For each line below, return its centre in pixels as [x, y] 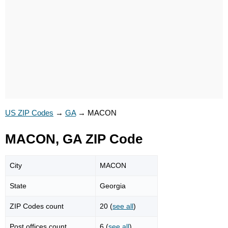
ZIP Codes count [37, 206]
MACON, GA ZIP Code [74, 139]
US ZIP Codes [29, 113]
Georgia [113, 186]
